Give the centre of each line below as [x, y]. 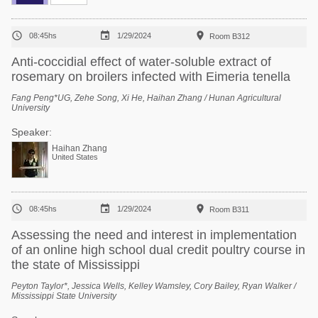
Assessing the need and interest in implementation [154, 235]
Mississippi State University [64, 296]
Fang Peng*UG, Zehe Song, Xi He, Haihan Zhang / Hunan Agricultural [146, 98]
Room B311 [229, 209]
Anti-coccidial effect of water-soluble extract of [141, 62]
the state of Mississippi [76, 265]
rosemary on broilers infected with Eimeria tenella [151, 77]
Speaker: [32, 132]
